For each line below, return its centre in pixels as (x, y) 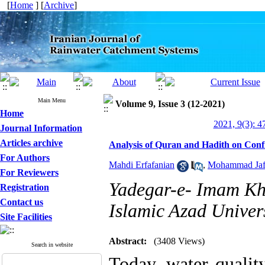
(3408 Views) (179, 241)
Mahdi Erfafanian (142, 165)
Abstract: (128, 241)
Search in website (52, 245)
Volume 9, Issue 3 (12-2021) (170, 104)
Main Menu (52, 100)
